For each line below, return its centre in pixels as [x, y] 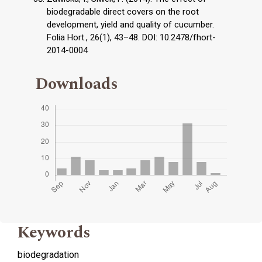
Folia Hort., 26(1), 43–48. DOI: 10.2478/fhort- [131, 38]
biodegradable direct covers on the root [123, 12]
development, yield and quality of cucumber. [130, 25]
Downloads [77, 84]
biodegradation [48, 255]
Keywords [54, 233]
